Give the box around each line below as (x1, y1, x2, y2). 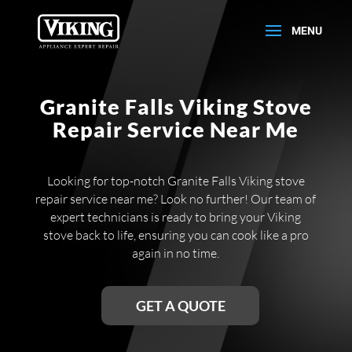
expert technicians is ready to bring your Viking (50, 209, 302, 225)
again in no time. (132, 245, 220, 262)
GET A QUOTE (135, 297, 225, 315)
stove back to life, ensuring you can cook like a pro (42, 227, 309, 244)
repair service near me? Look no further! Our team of (35, 191, 317, 207)
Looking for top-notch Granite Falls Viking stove (46, 173, 305, 189)
